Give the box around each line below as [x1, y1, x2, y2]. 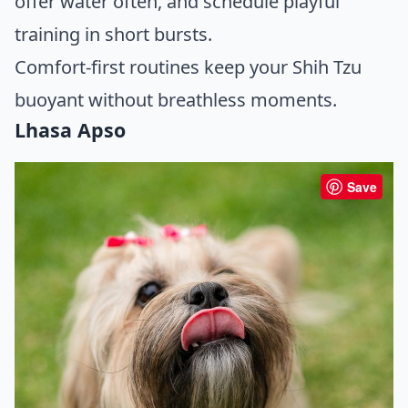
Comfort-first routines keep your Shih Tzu [15, 55, 362, 80]
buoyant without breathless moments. [15, 87, 337, 113]
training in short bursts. [15, 22, 212, 47]
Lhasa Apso [15, 117, 126, 144]
